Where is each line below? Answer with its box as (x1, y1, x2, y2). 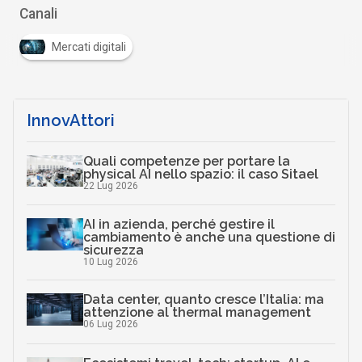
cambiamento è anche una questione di (82, 229, 335, 246)
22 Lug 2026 (82, 180, 138, 192)
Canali (19, 6, 57, 23)
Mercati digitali (51, 40, 126, 54)
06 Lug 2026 (82, 318, 138, 330)
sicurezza (82, 242, 144, 259)
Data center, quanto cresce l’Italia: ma (82, 292, 324, 308)
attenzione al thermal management (82, 305, 311, 321)
